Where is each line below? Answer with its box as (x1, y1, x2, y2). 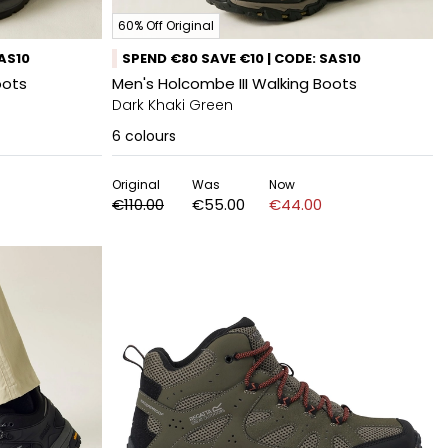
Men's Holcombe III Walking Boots (112, 73, 357, 94)
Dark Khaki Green (112, 95, 233, 115)
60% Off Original (118, 17, 214, 34)
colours (125, 126, 176, 146)
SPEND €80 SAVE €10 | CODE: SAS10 (122, 49, 361, 68)
